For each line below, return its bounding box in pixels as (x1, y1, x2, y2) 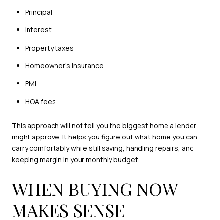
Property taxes (25, 43, 74, 53)
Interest (25, 25, 52, 35)
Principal (25, 7, 52, 17)
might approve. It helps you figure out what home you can (12, 132, 197, 142)
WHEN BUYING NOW (12, 176, 178, 200)
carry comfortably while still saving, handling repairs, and (12, 143, 194, 153)
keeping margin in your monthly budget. (12, 155, 139, 165)
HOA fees (25, 96, 56, 106)
